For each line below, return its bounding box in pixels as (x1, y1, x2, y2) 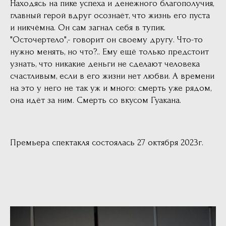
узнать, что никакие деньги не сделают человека (10, 59, 200, 69)
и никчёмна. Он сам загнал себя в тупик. (10, 22, 165, 32)
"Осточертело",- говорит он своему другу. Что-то (10, 34, 203, 44)
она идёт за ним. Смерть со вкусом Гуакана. (10, 95, 181, 105)
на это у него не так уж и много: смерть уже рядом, (10, 83, 211, 93)
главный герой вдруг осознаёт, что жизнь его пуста (10, 10, 210, 20)
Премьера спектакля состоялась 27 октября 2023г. (10, 137, 203, 147)
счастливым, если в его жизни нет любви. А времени (10, 71, 214, 81)
